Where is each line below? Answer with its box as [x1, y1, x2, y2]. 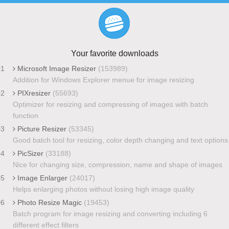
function [12, 111, 38, 120]
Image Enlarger [15, 173, 70, 182]
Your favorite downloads [71, 49, 158, 58]
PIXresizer [15, 88, 53, 97]
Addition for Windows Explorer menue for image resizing [12, 75, 194, 84]
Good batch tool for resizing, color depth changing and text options [12, 135, 228, 144]
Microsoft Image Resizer [15, 64, 98, 73]
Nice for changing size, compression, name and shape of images [12, 160, 222, 169]
